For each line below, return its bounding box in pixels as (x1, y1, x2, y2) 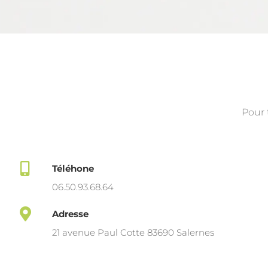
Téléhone (52, 163, 94, 174)
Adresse (52, 208, 89, 220)
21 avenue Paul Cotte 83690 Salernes (52, 227, 214, 238)
